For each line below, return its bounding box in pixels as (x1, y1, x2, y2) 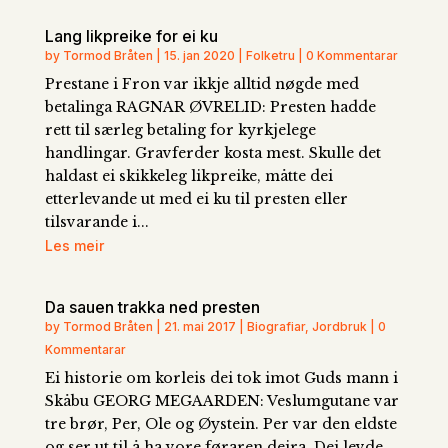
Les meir (44, 237, 104, 255)
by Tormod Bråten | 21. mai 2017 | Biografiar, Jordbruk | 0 (44, 319, 386, 335)
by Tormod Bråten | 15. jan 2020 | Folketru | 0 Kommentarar (44, 48, 398, 64)
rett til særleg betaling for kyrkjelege (44, 121, 316, 140)
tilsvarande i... (44, 213, 149, 232)
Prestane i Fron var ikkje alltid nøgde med (44, 75, 359, 94)
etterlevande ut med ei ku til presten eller (44, 190, 348, 209)
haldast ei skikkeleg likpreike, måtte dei (44, 167, 333, 186)
